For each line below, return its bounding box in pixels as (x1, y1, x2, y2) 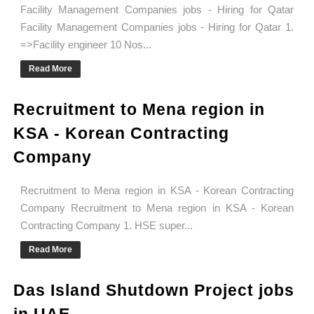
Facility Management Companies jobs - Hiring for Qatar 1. (20, 21, 294, 34)
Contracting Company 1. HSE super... (20, 219, 193, 232)
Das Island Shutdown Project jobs (13, 281, 294, 300)
